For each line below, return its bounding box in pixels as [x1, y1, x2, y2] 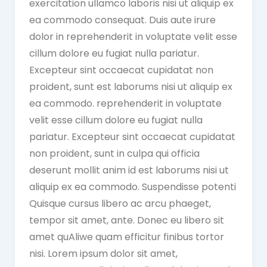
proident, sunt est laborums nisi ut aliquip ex [29, 79, 232, 94]
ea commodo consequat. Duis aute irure [29, 13, 216, 27]
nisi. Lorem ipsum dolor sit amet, [29, 246, 178, 260]
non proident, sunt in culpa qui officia [29, 146, 200, 160]
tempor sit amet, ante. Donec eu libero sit [29, 213, 224, 227]
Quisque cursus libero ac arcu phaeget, [29, 196, 211, 210]
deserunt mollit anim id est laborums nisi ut [29, 163, 229, 177]
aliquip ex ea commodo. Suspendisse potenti [29, 179, 236, 194]
